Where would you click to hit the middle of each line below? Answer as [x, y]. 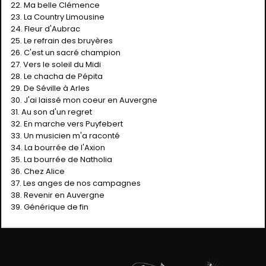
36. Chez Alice [38, 171]
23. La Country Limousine [58, 17]
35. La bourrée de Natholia [61, 159]
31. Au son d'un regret [51, 112]
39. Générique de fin [50, 207]
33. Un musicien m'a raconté [65, 135]
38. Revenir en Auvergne [58, 195]
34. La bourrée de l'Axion [58, 147]
